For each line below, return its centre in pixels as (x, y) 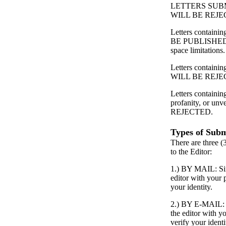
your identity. (191, 187)
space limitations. (198, 50)
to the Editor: (191, 151)
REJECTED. (192, 111)
